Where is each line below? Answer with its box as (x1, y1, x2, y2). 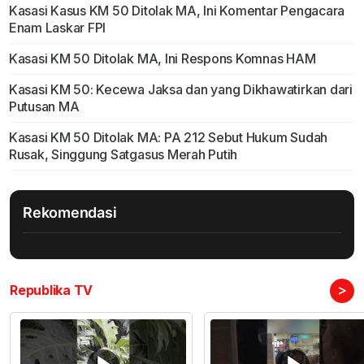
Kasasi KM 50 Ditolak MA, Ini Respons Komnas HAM (8, 50, 316, 67)
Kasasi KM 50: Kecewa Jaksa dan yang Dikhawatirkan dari (8, 81, 353, 98)
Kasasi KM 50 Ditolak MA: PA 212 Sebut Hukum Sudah (8, 129, 328, 146)
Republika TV (10, 282, 93, 299)
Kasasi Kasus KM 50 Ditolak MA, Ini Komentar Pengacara (8, 2, 345, 19)
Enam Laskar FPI (8, 19, 106, 37)
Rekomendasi (23, 204, 117, 222)
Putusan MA (8, 98, 80, 115)
